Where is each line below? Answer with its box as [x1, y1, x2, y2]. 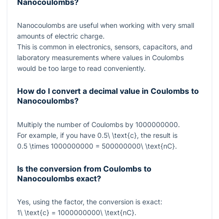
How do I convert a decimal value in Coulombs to [17, 87, 199, 96]
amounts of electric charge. [17, 31, 105, 40]
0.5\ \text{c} [97, 131, 137, 139]
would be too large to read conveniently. [17, 64, 146, 72]
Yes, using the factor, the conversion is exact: [17, 197, 162, 206]
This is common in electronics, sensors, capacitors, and [17, 42, 193, 51]
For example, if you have [17, 131, 97, 139]
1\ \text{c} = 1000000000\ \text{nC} [17, 208, 134, 217]
